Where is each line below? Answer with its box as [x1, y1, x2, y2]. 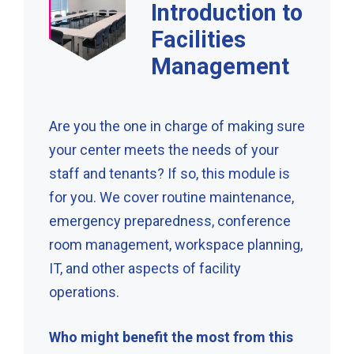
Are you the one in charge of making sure [49, 117, 305, 134]
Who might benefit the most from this [49, 328, 293, 345]
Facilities [151, 25, 247, 53]
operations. [49, 283, 119, 300]
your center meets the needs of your [49, 141, 279, 158]
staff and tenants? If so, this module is [49, 164, 290, 182]
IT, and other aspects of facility [49, 259, 241, 277]
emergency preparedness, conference [49, 212, 291, 229]
